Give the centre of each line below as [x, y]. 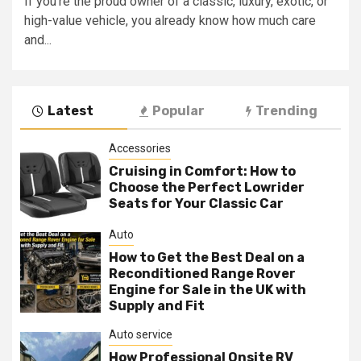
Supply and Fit [157, 306]
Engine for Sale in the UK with [207, 290]
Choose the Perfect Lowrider [207, 187]
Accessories [140, 148]
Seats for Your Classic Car [196, 203]
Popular [178, 111]
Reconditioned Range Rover [202, 274]
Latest [71, 111]
